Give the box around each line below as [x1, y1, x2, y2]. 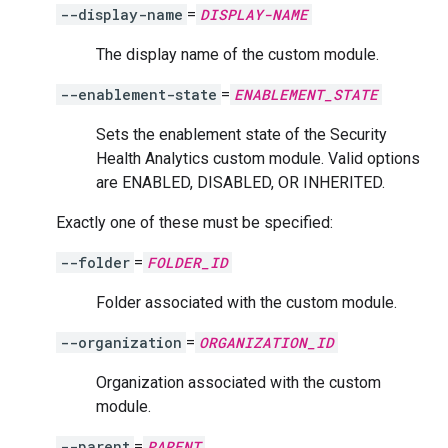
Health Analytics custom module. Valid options [96, 149, 420, 168]
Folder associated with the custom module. [96, 293, 397, 312]
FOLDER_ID [147, 253, 228, 272]
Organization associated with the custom [96, 373, 381, 392]
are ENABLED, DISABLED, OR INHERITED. [96, 173, 385, 192]
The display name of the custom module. [96, 45, 379, 64]
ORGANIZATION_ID [199, 333, 334, 352]
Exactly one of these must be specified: [56, 213, 333, 232]
